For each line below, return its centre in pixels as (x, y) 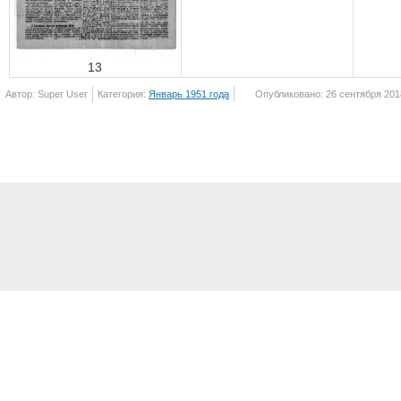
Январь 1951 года (189, 94)
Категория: (123, 94)
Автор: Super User (47, 94)
